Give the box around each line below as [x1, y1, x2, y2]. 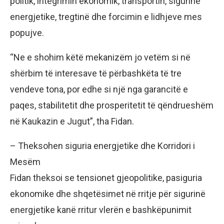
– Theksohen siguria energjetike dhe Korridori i [10, 140, 195, 151]
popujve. [10, 27, 44, 38]
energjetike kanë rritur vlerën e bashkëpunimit [10, 204, 191, 215]
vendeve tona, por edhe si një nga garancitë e [10, 83, 188, 94]
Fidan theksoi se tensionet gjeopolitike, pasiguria [10, 172, 202, 183]
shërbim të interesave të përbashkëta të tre [10, 67, 181, 78]
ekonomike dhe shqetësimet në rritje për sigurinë [10, 188, 205, 199]
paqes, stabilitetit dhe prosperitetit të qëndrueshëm [10, 99, 213, 110]
